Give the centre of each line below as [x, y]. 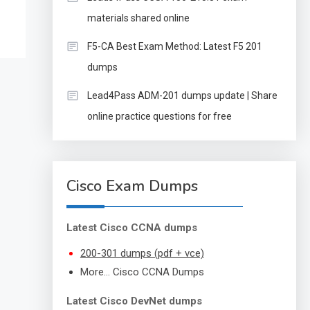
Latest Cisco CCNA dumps [131, 228]
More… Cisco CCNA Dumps [142, 272]
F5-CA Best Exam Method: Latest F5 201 [174, 46]
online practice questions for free [159, 116]
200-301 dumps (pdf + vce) [142, 253]
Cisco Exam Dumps [132, 186]
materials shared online [138, 18]
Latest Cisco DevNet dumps [134, 301]
